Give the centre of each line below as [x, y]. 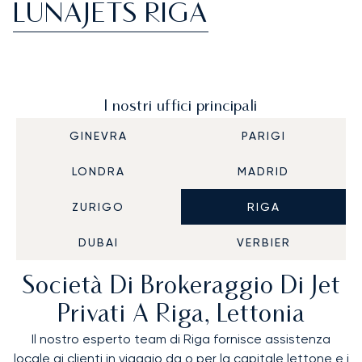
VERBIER [263, 242]
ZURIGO [99, 207]
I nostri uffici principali [181, 107]
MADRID [264, 171]
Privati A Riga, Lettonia [181, 316]
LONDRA [98, 171]
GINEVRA [98, 136]
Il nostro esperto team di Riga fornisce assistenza [181, 339]
